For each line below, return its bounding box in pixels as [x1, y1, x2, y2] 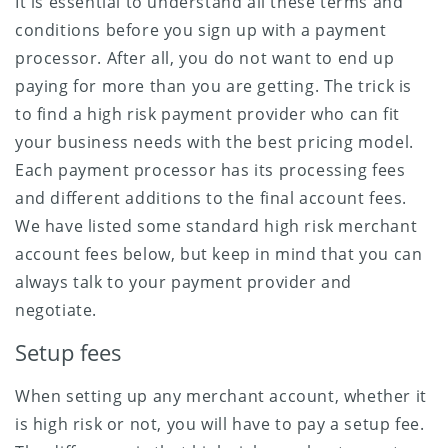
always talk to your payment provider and [15, 270, 353, 293]
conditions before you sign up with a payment [15, 18, 387, 41]
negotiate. [15, 298, 97, 321]
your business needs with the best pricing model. [15, 130, 414, 153]
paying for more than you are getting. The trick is [15, 74, 413, 97]
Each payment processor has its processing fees [15, 158, 406, 181]
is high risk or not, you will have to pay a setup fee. [15, 412, 425, 435]
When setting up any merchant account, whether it [15, 384, 427, 407]
